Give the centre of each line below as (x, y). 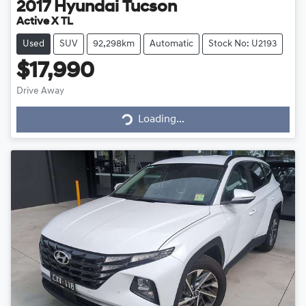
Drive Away (40, 91)
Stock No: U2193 (242, 44)
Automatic (171, 44)
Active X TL (45, 22)
